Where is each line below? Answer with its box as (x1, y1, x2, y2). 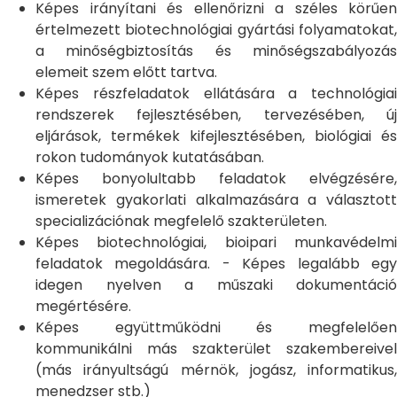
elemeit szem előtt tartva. (35, 62, 217, 82)
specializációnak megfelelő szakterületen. (35, 211, 327, 231)
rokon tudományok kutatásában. (35, 147, 264, 167)
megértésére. (35, 296, 131, 316)
